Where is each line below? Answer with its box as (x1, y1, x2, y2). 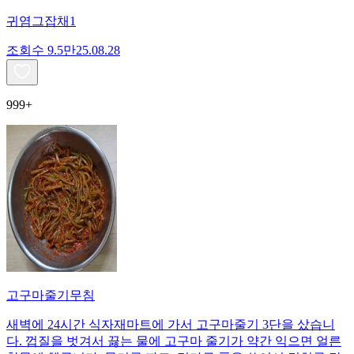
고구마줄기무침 (6, 288, 95, 302)
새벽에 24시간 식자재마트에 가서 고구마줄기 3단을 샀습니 (6, 317, 335, 331)
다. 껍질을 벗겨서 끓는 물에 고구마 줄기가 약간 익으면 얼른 (6, 333, 341, 348)
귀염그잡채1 (6, 13, 76, 28)
